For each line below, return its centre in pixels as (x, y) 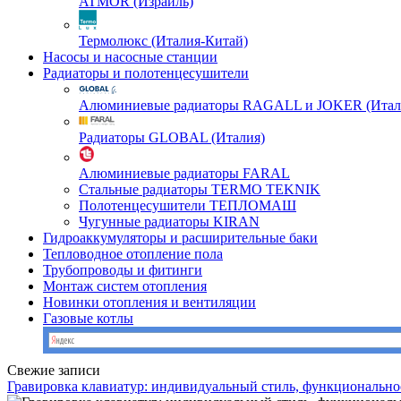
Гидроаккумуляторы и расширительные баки (180, 238)
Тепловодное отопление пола (133, 254)
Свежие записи (54, 370)
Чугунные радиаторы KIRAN (169, 222)
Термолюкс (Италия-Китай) (163, 41)
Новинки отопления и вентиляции (149, 302)
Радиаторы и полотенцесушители (146, 73)
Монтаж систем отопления (125, 286)
